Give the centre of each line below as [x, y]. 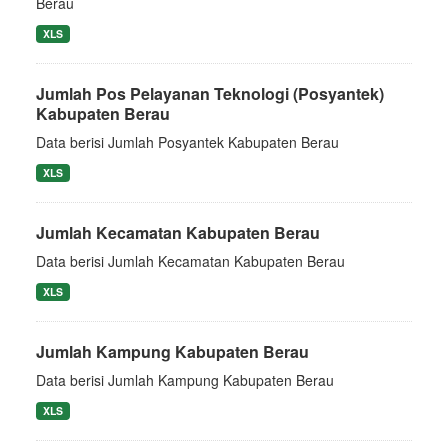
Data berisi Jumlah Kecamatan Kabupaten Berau [190, 261]
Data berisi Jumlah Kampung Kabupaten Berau [185, 380]
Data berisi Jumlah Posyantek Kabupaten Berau [187, 142]
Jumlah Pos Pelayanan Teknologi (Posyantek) [210, 93]
